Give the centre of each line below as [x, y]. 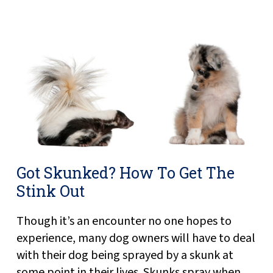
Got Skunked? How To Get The [125, 172]
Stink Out [50, 191]
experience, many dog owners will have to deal [136, 238]
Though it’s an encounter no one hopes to [124, 221]
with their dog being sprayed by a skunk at [125, 255]
